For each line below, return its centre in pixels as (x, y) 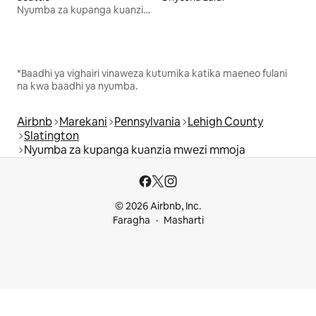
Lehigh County (225, 121)
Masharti (183, 220)
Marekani (83, 121)
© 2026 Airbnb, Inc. (158, 206)
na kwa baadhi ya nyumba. (77, 86)
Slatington (51, 135)
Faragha (131, 220)
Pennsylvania (147, 121)
